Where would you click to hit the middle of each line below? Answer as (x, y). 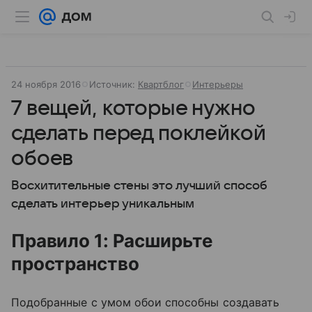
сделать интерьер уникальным (103, 204)
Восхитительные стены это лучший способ (139, 186)
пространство (75, 264)
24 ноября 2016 (46, 84)
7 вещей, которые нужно (133, 108)
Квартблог (161, 84)
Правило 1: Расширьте (112, 241)
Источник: (114, 84)
